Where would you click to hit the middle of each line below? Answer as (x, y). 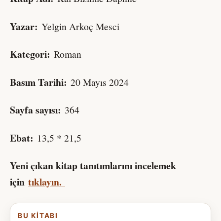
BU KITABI (38, 216)
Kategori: (32, 54)
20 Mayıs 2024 (100, 82)
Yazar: (26, 26)
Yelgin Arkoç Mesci (80, 26)
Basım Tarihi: (40, 82)
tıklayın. (47, 182)
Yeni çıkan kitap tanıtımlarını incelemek (93, 166)
